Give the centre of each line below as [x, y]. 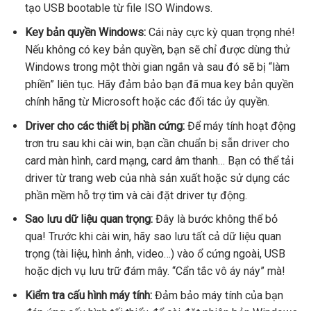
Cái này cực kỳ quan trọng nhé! [220, 32]
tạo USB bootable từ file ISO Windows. [118, 8]
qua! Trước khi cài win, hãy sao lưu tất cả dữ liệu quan [153, 237]
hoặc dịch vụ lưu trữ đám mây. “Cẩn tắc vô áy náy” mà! [155, 271]
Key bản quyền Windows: [85, 32]
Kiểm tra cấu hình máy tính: [88, 295]
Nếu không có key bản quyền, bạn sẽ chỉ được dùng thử [157, 49]
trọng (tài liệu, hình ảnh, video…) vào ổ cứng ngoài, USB [155, 254]
